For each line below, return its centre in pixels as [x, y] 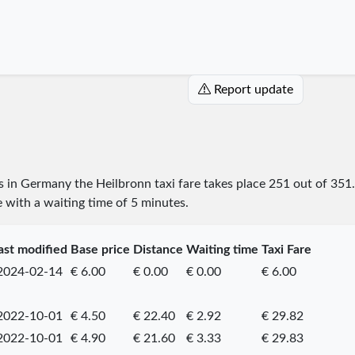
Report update [253, 89]
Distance [158, 249]
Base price [100, 249]
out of [310, 183]
